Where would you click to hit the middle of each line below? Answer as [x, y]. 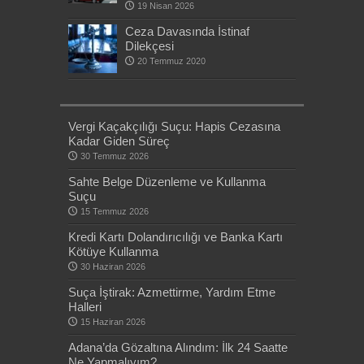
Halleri [85, 307]
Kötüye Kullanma [113, 251]
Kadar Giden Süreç [119, 141]
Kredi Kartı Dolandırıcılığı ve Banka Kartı [175, 237]
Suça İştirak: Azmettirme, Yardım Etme [172, 292]
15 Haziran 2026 [113, 322]
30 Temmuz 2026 [115, 156]
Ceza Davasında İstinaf [187, 31]
